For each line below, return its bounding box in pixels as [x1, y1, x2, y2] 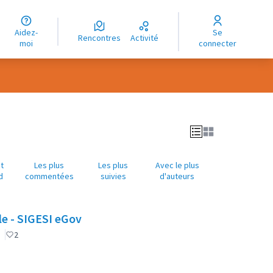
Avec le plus [155, 160, 199, 171]
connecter [199, 38, 237, 49]
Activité [135, 32, 159, 43]
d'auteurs [160, 171, 195, 182]
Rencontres [83, 32, 121, 43]
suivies [100, 171, 126, 182]
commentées [24, 171, 74, 182]
